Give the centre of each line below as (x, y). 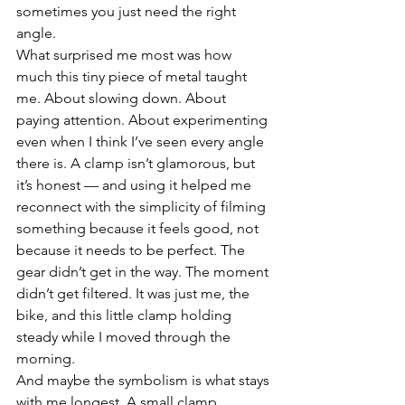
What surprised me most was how (126, 55)
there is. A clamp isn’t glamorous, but (137, 163)
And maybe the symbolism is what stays (145, 380)
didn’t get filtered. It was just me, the (135, 293)
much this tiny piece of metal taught (133, 76)
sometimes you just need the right (128, 11)
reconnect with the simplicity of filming (143, 207)
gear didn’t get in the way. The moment (144, 272)
